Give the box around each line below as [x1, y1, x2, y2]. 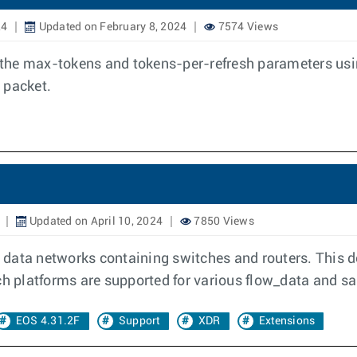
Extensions [258, 316, 316, 327]
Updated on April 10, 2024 [26, 216, 163, 227]
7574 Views [215, 22, 278, 33]
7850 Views [191, 216, 254, 227]
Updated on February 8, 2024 [36, 22, 187, 33]
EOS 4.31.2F [15, 316, 80, 327]
